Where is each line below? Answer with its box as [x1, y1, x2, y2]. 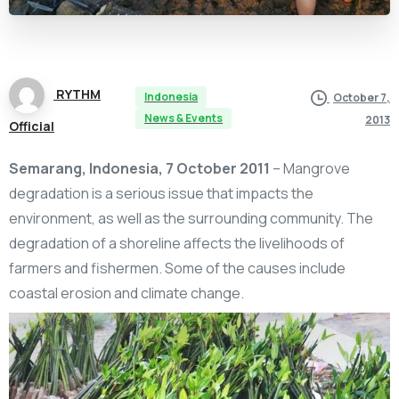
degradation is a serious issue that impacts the [9, 183, 313, 203]
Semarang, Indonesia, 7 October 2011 [9, 158, 270, 178]
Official [9, 117, 54, 134]
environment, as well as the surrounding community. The [9, 208, 373, 228]
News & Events [144, 110, 224, 126]
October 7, [333, 89, 390, 105]
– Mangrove [270, 158, 350, 178]
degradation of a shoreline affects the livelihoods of [9, 232, 345, 253]
